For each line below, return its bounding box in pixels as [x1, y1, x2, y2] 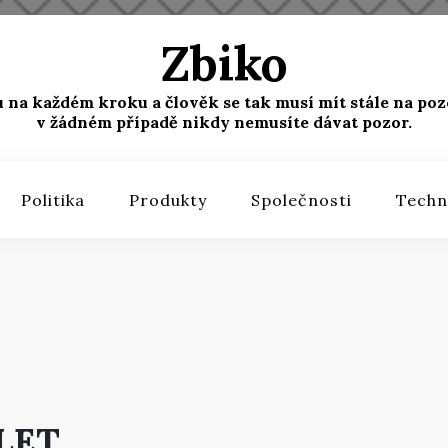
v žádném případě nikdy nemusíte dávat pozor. [36, 112, 412, 132]
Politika [20, 190, 85, 210]
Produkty [128, 190, 207, 210]
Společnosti [250, 190, 352, 210]
